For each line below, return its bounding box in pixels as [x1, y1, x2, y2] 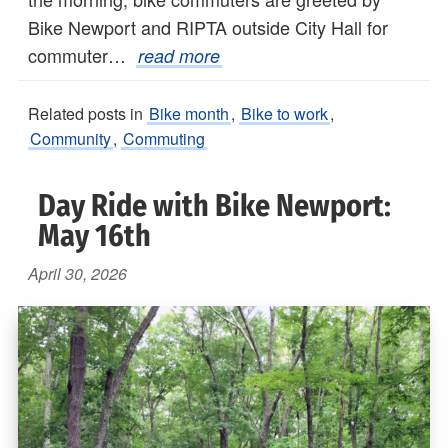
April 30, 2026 [28, 262, 127, 286]
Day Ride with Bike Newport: [38, 188, 391, 225]
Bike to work [241, 102, 328, 126]
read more [138, 43, 220, 69]
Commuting [123, 127, 205, 151]
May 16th [38, 218, 151, 255]
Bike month [149, 102, 229, 126]
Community [30, 127, 111, 151]
